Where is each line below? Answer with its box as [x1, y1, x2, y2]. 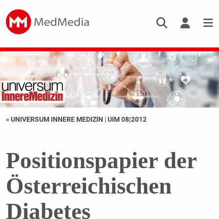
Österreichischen [5, 173, 172, 199]
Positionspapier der [5, 148, 197, 174]
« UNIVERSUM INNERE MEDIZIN [5, 115, 105, 124]
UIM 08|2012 [107, 115, 147, 124]
